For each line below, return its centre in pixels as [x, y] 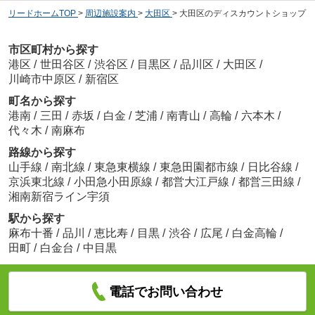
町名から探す [42, 101]
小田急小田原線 [114, 181]
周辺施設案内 [110, 14]
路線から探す [42, 152]
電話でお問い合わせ [166, 291]
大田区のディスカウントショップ [242, 14]
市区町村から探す [53, 49]
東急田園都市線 [200, 167]
